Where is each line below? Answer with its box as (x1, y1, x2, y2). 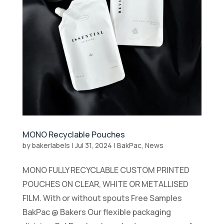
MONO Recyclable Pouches (22, 129, 125, 140)
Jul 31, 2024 (74, 140, 112, 150)
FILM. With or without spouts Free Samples (22, 192, 182, 204)
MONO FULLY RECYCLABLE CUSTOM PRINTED (22, 164, 189, 176)
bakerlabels (31, 140, 70, 150)
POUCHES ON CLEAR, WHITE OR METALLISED (22, 178, 188, 190)
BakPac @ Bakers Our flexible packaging (22, 206, 171, 218)
